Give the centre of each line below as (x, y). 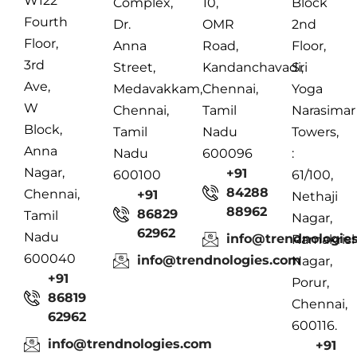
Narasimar (324, 111)
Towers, (315, 132)
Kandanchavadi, (253, 68)
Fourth (46, 22)
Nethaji (315, 197)
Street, (134, 68)
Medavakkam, (158, 89)
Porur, (310, 283)
